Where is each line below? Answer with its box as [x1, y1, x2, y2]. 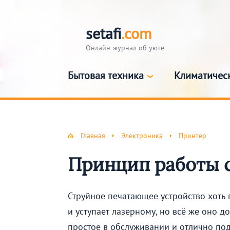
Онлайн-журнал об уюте [86, 43, 164, 52]
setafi [86, 23, 121, 43]
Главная [81, 131, 105, 140]
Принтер [179, 131, 206, 140]
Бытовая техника [68, 69, 144, 82]
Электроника [121, 131, 163, 140]
